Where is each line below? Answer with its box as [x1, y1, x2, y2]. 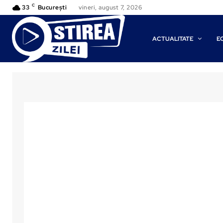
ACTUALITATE [152, 34, 194, 43]
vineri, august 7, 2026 [79, 3, 142, 11]
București [37, 3, 67, 11]
